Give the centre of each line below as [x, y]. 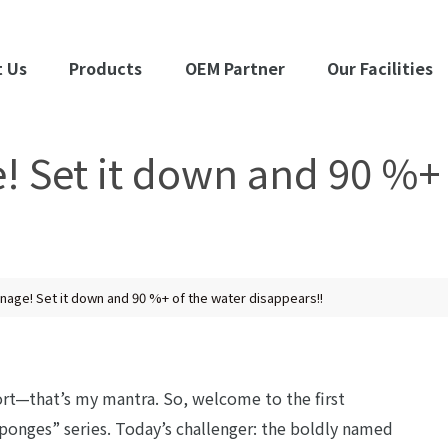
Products [106, 68]
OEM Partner [234, 68]
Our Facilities [379, 68]
